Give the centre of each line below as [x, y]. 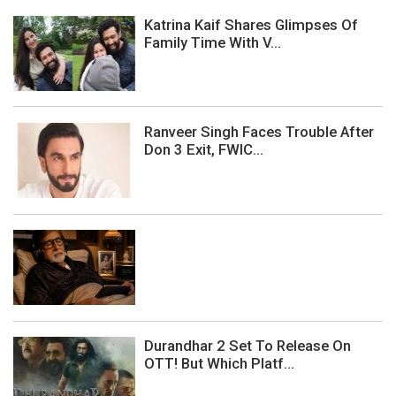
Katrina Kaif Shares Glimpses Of [251, 24]
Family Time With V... [213, 42]
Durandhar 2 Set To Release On [247, 346]
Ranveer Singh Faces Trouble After [259, 132]
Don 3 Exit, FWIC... [204, 150]
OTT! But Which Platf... [219, 364]
